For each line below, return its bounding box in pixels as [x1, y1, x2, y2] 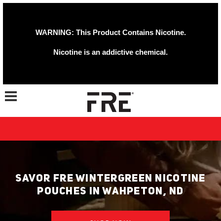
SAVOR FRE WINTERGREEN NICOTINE [15, 174, 206, 184]
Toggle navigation [10, 86, 45, 95]
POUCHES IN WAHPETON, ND [37, 186, 184, 197]
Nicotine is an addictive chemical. [53, 48, 168, 56]
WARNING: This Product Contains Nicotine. [35, 28, 186, 37]
